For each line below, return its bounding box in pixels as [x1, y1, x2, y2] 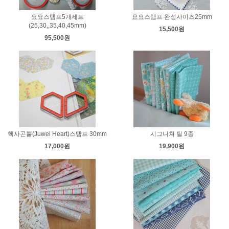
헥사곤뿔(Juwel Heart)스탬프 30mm [8, 130, 107, 138]
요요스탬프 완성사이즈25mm [131, 13, 212, 20]
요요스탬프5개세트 [31, 13, 84, 20]
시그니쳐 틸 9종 [150, 130, 194, 138]
